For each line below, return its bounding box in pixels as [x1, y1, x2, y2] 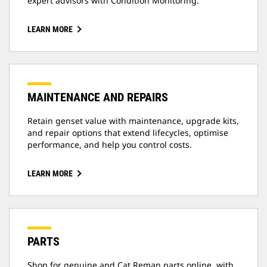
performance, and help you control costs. [27, 139, 192, 151]
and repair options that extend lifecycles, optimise [27, 127, 228, 139]
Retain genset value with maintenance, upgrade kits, [27, 115, 239, 127]
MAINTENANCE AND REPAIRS [27, 90, 168, 105]
